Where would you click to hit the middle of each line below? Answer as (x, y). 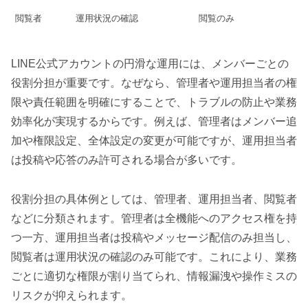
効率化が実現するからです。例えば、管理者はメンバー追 (154, 122)
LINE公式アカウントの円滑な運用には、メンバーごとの (150, 64)
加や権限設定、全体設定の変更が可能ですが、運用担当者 (154, 141)
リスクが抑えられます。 (71, 295)
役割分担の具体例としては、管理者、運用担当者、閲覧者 (154, 199)
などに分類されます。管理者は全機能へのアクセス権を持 (154, 218)
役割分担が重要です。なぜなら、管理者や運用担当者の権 (154, 83)
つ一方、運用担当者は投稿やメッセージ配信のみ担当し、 (154, 237)
